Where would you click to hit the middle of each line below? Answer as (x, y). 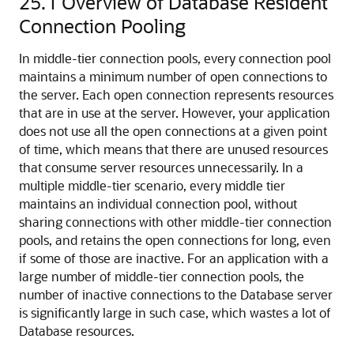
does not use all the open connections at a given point (173, 131)
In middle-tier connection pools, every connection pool (175, 58)
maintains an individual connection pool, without (158, 203)
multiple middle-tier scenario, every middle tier (152, 185)
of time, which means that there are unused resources (173, 149)
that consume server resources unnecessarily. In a (161, 167)
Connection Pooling (102, 26)
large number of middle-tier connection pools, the (162, 276)
